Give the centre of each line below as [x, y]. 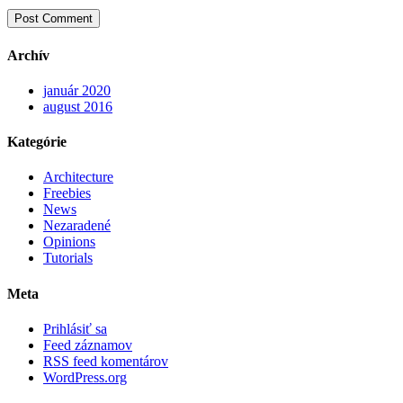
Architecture [78, 177]
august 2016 [78, 106]
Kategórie [37, 142]
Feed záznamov [88, 345]
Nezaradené [77, 226]
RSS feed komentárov [106, 361]
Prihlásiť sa [75, 329]
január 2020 [77, 90]
